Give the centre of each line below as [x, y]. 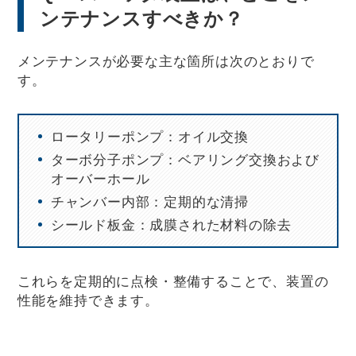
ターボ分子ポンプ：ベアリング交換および [185, 159]
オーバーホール [100, 178]
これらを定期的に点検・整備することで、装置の [173, 281]
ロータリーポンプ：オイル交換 [150, 136]
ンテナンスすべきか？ [141, 18]
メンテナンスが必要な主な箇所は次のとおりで [166, 61]
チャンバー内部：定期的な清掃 [150, 201]
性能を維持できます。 [88, 300]
